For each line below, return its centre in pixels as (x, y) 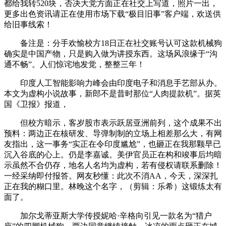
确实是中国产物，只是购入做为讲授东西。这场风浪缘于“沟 (111, 53)
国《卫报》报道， (36, 104)
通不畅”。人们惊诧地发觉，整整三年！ (74, 64)
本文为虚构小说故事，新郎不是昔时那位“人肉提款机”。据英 (112, 93)
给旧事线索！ (28, 24)
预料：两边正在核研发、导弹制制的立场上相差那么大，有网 (113, 133)
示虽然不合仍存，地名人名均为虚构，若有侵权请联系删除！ (113, 165)
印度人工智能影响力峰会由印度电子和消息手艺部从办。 (113, 83)
